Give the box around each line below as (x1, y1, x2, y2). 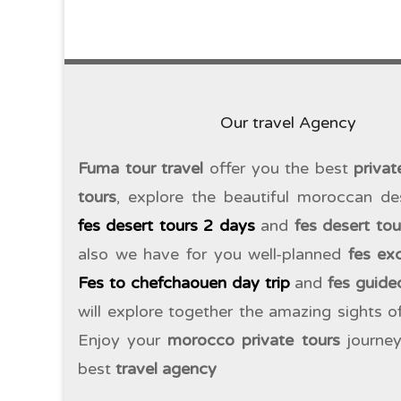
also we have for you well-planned (78, 243, 348, 264)
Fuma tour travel (78, 158, 204, 178)
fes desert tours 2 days (78, 215, 255, 235)
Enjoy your (78, 329, 168, 350)
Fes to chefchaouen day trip (78, 272, 290, 293)
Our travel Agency (220, 112, 356, 132)
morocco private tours (167, 329, 340, 350)
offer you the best (203, 158, 354, 178)
